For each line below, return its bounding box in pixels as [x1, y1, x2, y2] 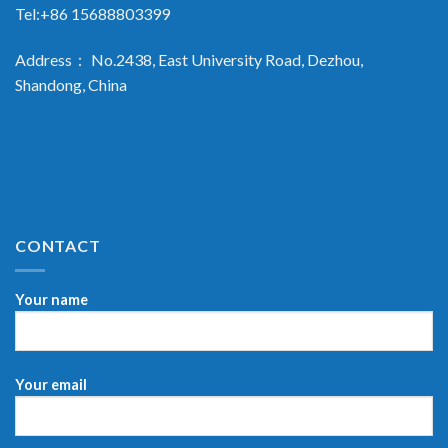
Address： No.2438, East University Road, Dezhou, [15, 50, 363, 69]
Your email [15, 375, 87, 393]
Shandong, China [15, 75, 127, 94]
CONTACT [15, 236, 101, 256]
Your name [15, 290, 88, 308]
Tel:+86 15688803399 [15, 4, 170, 24]
